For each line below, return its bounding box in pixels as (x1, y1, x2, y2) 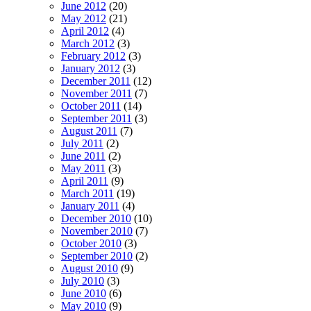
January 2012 (61, 62, 120, 75)
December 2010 (61, 212, 131, 225)
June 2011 (61, 150, 106, 162)
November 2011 (61, 87, 132, 100)
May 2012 (61, 12, 106, 25)
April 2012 (61, 25, 109, 37)
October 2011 (61, 100, 121, 112)
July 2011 (61, 137, 103, 150)
